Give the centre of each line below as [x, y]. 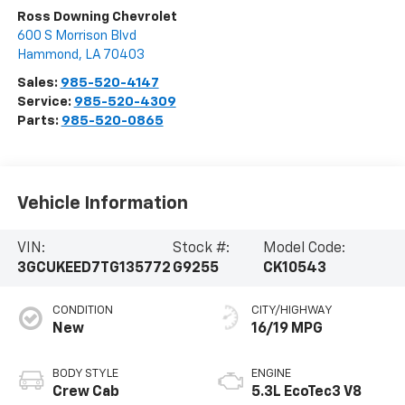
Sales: [38, 83]
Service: [45, 102]
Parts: [39, 121]
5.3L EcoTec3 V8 [306, 393]
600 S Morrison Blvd [76, 36]
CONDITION [82, 311]
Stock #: [202, 248]
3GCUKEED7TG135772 [94, 268]
